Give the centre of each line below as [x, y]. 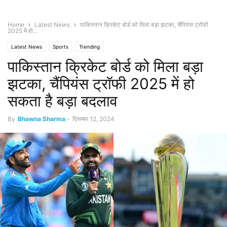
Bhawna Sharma [42, 119]
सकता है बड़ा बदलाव [63, 101]
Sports [61, 47]
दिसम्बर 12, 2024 [93, 119]
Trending [89, 47]
